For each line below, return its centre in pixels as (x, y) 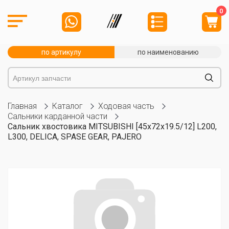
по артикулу (61, 52)
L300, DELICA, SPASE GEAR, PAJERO (75, 137)
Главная (22, 106)
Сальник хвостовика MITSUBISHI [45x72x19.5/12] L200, (112, 127)
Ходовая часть (126, 106)
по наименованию (168, 52)
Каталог (67, 106)
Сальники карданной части (58, 116)
